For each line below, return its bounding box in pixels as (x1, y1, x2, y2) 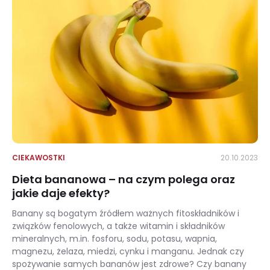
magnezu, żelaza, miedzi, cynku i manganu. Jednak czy (12, 245, 244, 257)
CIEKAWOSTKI (12, 152, 65, 163)
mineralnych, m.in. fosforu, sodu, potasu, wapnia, (12, 233, 217, 245)
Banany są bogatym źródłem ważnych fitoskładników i (12, 207, 239, 219)
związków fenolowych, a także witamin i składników (12, 220, 225, 232)
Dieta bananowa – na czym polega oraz (12, 172, 235, 187)
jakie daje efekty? (12, 186, 110, 201)
